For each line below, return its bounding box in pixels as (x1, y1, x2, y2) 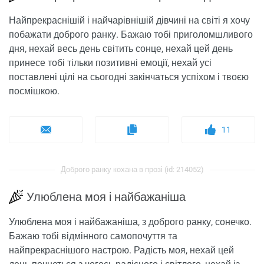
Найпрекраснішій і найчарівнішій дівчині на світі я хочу (9, 15, 250, 27)
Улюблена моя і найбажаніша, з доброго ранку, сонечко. (9, 216, 252, 228)
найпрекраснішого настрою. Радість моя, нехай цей (9, 245, 234, 256)
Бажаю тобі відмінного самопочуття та (9, 230, 177, 242)
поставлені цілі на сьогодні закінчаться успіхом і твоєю (9, 71, 249, 83)
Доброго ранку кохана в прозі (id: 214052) (60, 165, 204, 174)
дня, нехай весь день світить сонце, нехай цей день (9, 43, 233, 55)
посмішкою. (9, 85, 60, 97)
